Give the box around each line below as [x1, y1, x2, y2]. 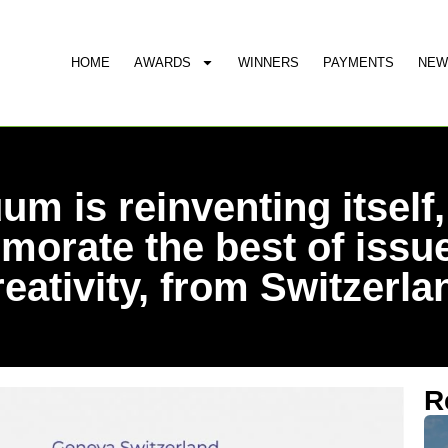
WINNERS [238, 54, 299, 70]
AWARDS [134, 54, 191, 70]
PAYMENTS [323, 54, 394, 70]
